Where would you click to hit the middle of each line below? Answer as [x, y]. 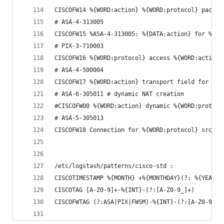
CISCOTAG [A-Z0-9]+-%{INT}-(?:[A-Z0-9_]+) [124, 190]
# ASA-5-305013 [79, 118]
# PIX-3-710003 [79, 46]
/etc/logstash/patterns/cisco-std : [114, 166]
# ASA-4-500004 [79, 70]
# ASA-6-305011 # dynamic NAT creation [119, 94]
